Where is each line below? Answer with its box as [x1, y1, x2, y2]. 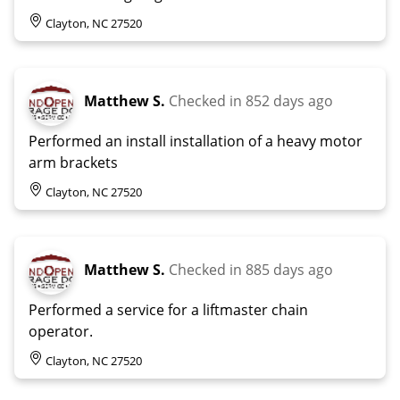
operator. [29, 321, 93, 341]
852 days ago [246, 90, 333, 111]
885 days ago [246, 259, 333, 279]
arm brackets [29, 152, 118, 172]
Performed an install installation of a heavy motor [29, 130, 362, 151]
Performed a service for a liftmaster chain [29, 299, 308, 320]
